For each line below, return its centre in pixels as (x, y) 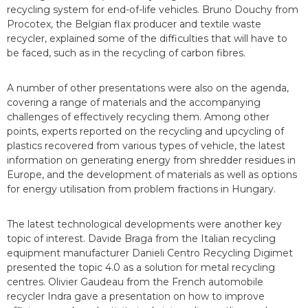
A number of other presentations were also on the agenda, (148, 88)
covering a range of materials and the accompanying (134, 102)
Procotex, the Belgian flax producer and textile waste (134, 24)
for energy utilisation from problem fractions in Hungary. (141, 189)
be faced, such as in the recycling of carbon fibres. (126, 53)
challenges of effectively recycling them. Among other (138, 117)
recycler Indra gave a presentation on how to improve (136, 296)
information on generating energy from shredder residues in (151, 160)
